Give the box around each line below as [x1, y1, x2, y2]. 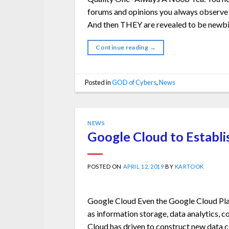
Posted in [85, 78, 112, 87]
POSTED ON [87, 163, 123, 170]
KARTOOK [174, 163, 204, 170]
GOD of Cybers [112, 78, 157, 87]
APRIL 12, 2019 [123, 163, 164, 170]
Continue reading [96, 43, 150, 51]
